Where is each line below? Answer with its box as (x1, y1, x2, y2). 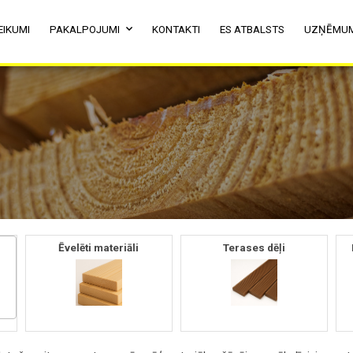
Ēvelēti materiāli (58, 242, 139, 254)
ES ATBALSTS (220, 24, 284, 35)
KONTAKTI (152, 24, 200, 35)
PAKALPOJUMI (50, 24, 120, 35)
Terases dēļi (222, 242, 285, 254)
